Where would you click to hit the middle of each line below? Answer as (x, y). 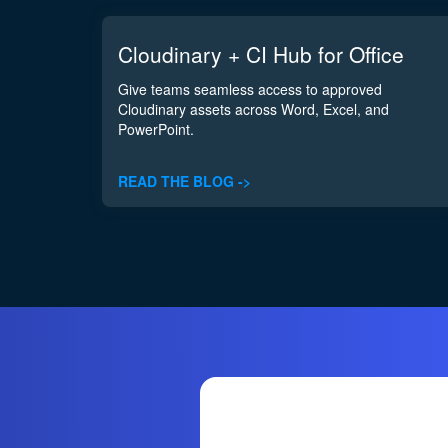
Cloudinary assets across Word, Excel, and (253, 109)
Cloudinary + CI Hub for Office (261, 54)
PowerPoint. (156, 129)
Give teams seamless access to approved (250, 89)
